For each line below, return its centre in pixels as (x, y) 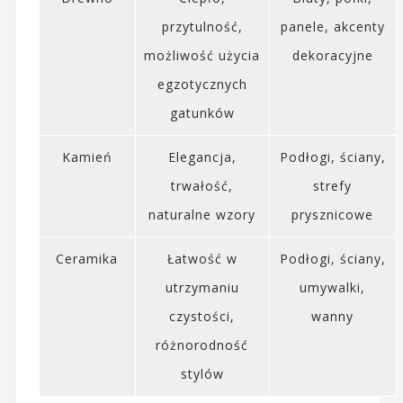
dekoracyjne (332, 55)
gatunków (202, 112)
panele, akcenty (332, 26)
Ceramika (87, 258)
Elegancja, (202, 157)
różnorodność (202, 345)
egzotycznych (202, 84)
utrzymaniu (202, 287)
